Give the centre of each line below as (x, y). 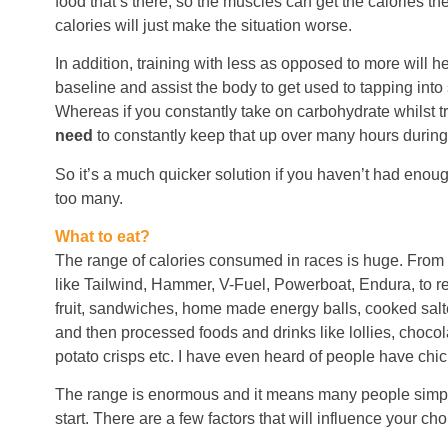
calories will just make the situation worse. (203, 25)
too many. (89, 198)
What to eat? (102, 236)
